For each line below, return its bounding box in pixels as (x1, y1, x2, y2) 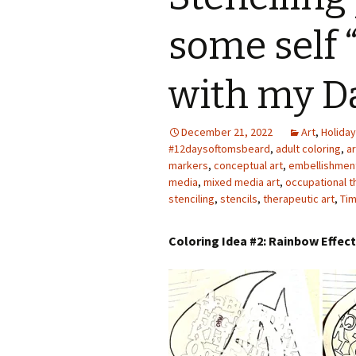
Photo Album (249, 16, 312, 31)
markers (168, 158, 208, 172)
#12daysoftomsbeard (168, 141, 270, 156)
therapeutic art (263, 192, 335, 206)
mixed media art (203, 175, 280, 189)
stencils (220, 192, 257, 206)
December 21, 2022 (181, 125, 273, 139)
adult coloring (276, 141, 341, 156)
